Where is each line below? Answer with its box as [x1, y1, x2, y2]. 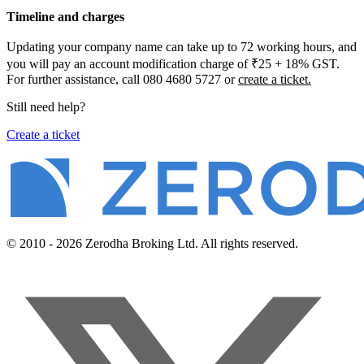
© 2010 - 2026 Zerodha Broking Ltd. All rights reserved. [6, 236, 298, 250]
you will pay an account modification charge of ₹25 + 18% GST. [6, 56, 340, 71]
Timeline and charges [6, 9, 124, 24]
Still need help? [6, 99, 85, 114]
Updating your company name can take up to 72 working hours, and [6, 39, 357, 54]
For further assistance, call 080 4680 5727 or [6, 71, 238, 86]
